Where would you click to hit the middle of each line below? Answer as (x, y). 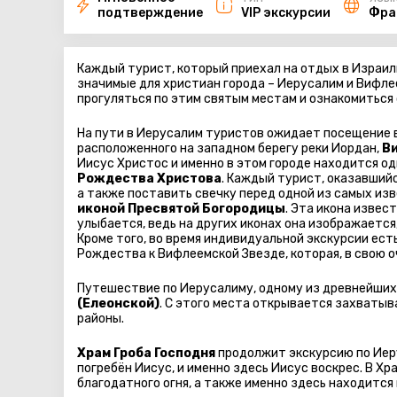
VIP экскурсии (286, 13)
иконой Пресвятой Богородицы (181, 209)
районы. (101, 319)
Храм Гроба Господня (146, 353)
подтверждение (150, 13)
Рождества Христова (149, 179)
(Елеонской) (118, 304)
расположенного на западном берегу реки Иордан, (230, 148)
